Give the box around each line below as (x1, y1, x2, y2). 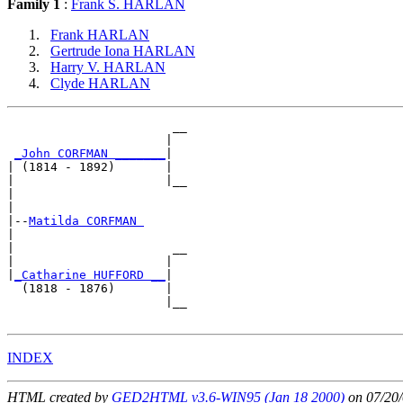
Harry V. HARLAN (50, 59, 166, 76)
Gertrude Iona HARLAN (50, 43, 195, 59)
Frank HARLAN (50, 27, 149, 43)
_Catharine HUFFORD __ (14, 268, 166, 282)
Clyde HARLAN (50, 76, 150, 92)
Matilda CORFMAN (29, 214, 144, 228)
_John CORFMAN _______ (14, 147, 166, 161)
